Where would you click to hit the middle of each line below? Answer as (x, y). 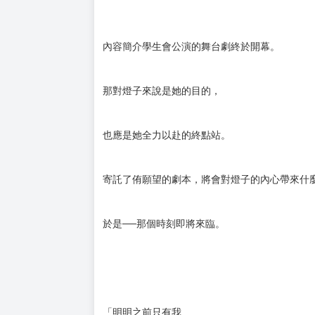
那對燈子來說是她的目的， (162, 90)
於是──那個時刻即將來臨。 (164, 223)
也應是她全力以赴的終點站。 (167, 135)
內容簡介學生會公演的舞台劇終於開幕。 (191, 46)
